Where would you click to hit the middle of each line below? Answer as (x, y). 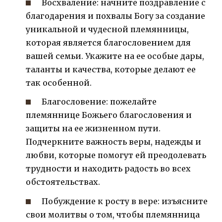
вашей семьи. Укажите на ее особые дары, (115, 56)
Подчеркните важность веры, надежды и (113, 142)
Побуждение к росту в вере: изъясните (125, 201)
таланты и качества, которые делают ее (111, 70)
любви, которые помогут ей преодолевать (116, 155)
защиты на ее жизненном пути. (93, 129)
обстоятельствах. (63, 182)
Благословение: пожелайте (99, 102)
